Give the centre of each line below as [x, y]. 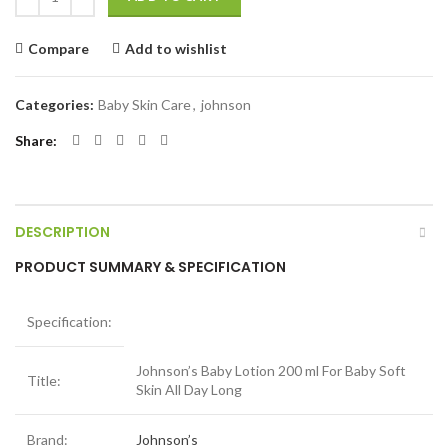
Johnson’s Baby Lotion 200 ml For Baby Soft [271, 370]
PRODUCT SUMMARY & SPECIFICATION [150, 267]
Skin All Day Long [189, 389]
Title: [44, 380]
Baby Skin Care [144, 104]
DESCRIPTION [62, 232]
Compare [58, 48]
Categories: [56, 104]
